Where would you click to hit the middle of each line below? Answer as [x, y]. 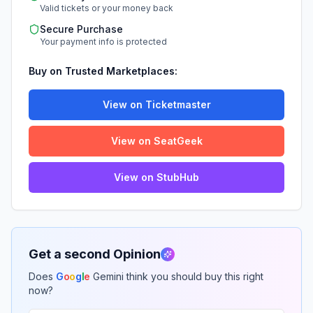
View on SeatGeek [156, 141]
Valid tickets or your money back [107, 8]
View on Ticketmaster [156, 104]
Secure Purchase [81, 29]
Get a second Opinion [95, 254]
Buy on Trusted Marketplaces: [103, 71]
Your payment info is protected [103, 42]
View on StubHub [156, 177]
